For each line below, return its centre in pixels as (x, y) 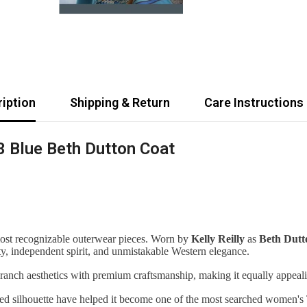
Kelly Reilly (218, 239)
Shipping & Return (120, 103)
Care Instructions (254, 103)
